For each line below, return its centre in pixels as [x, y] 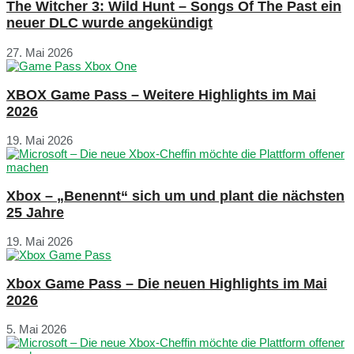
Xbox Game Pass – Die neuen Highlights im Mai [167, 283]
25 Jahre [35, 212]
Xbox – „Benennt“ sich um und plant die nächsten [175, 196]
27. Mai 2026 [40, 53]
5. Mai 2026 [36, 330]
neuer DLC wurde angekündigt [109, 23]
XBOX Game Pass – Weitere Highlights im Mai [161, 94]
